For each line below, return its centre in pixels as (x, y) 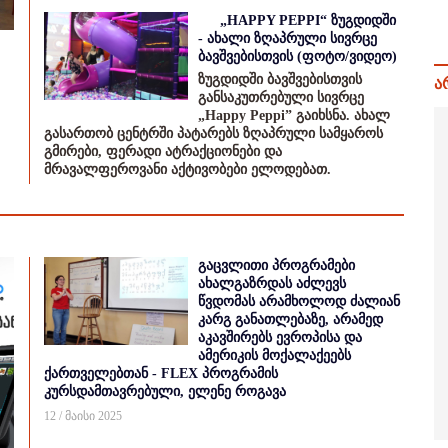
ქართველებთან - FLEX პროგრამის (161, 373)
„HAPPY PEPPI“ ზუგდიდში (308, 20)
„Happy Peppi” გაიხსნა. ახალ (294, 115)
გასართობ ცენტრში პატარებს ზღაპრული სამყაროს (213, 133)
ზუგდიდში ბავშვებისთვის (280, 79)
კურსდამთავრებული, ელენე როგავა (165, 391)
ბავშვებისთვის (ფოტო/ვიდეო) (297, 56)
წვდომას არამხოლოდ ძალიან (299, 301)
